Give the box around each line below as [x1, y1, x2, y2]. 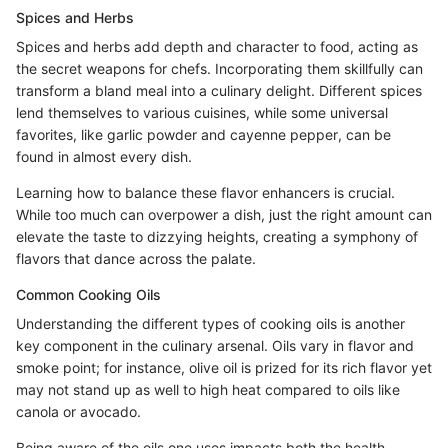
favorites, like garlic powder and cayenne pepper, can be [16, 125, 391, 143]
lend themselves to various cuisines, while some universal [16, 103, 388, 121]
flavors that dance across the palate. [16, 249, 256, 267]
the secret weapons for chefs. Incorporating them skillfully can [16, 59, 423, 77]
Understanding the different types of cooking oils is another [16, 314, 405, 332]
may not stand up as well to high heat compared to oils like [16, 380, 400, 398]
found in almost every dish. [16, 147, 192, 165]
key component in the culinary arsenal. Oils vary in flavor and [16, 336, 414, 354]
